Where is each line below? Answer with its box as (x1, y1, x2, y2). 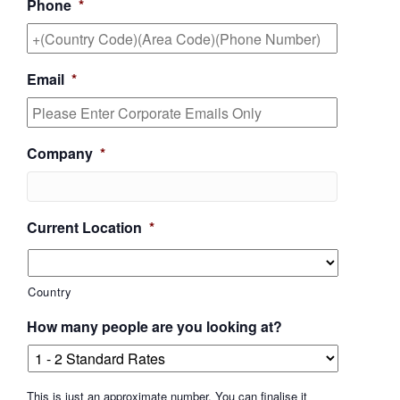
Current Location (27, 217, 142, 238)
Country (28, 283, 72, 301)
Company (27, 143, 93, 164)
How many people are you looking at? (27, 316, 282, 337)
